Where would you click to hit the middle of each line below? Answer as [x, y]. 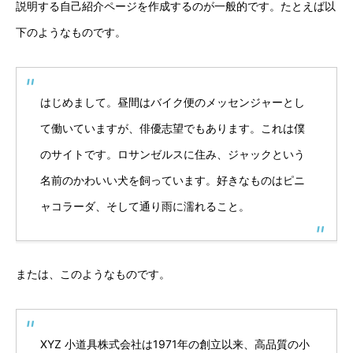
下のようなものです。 [71, 32]
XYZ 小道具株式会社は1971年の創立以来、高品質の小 [175, 344]
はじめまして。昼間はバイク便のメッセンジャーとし [173, 102]
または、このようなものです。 [93, 274]
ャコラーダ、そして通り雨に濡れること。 [145, 206]
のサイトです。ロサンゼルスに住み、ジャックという [173, 154]
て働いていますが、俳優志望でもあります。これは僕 [173, 128]
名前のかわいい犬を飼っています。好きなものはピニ [173, 180]
